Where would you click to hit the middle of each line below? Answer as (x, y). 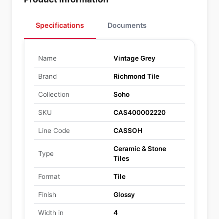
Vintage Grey (134, 58)
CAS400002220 (140, 112)
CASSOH (128, 131)
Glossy (124, 195)
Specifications (60, 25)
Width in (51, 213)
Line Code (54, 131)
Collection (54, 94)
